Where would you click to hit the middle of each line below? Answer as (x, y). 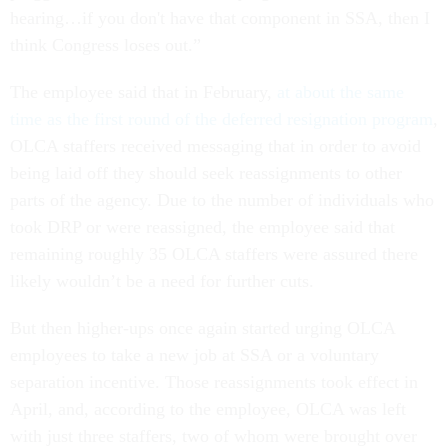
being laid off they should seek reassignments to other (206, 172)
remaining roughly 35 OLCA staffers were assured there (214, 253)
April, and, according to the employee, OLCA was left (208, 408)
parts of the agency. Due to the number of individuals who (222, 199)
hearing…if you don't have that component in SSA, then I (220, 17)
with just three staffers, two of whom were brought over (213, 435)
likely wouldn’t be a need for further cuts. (164, 280)
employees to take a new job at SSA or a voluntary (194, 354)
